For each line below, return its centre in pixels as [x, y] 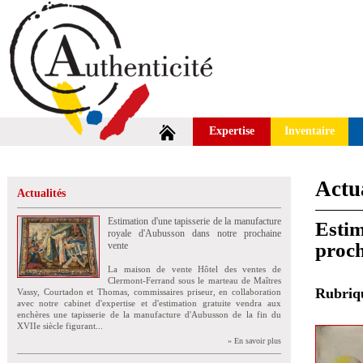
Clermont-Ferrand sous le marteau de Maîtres [194, 280]
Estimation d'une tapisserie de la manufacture [194, 221]
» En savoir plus [254, 341]
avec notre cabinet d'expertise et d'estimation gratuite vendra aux [149, 303]
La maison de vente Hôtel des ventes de [194, 269]
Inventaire [310, 131]
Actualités [41, 193]
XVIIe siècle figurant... [60, 326]
